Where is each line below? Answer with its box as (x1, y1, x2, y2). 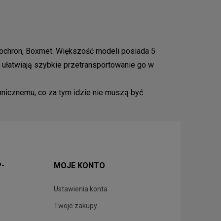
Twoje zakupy (54, 202, 98, 210)
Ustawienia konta (54, 185, 108, 193)
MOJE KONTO (54, 161, 106, 171)
